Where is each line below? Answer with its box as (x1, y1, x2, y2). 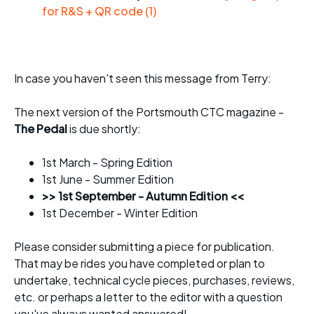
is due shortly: (67, 121, 141, 136)
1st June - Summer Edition (42, 171, 174, 186)
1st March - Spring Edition (42, 154, 172, 170)
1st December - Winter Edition (42, 205, 198, 220)
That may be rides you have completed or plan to (14, 255, 265, 271)
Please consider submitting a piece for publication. (14, 238, 275, 254)
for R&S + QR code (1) (42, 3, 156, 18)
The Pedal (14, 121, 67, 136)
